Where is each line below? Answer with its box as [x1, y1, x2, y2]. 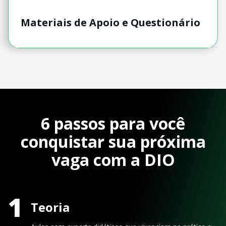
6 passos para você [41, 112, 185, 135]
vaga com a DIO [51, 149, 175, 171]
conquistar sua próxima [20, 131, 206, 153]
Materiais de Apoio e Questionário [21, 15, 200, 29]
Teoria [31, 199, 70, 216]
